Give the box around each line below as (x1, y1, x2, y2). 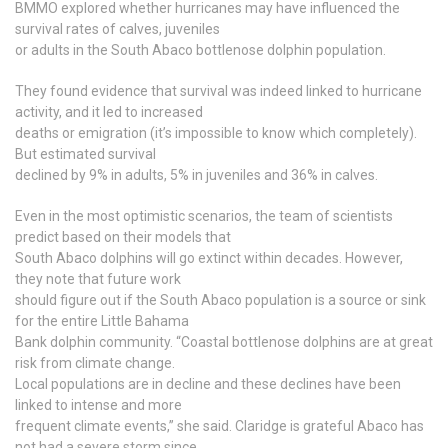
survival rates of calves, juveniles (15, 20, 220, 37)
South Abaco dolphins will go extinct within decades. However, (15, 249, 403, 266)
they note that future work (15, 270, 181, 287)
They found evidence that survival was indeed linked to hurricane (15, 82, 422, 99)
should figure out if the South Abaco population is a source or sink (15, 291, 426, 308)
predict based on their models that (15, 228, 231, 245)
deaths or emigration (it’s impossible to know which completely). (15, 124, 417, 141)
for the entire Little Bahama (15, 312, 189, 329)
